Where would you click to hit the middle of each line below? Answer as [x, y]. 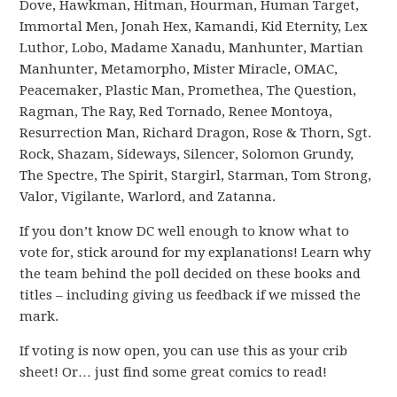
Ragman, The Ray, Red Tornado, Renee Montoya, [176, 112]
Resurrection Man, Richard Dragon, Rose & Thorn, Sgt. [196, 133]
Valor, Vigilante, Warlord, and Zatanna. [148, 197]
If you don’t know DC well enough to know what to [185, 231]
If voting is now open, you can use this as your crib [184, 351]
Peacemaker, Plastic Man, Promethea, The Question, [188, 90]
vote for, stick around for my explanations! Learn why [195, 253]
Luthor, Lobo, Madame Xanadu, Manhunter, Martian [192, 48]
